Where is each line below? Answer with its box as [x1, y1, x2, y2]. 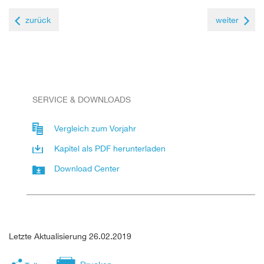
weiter [216, 14, 239, 25]
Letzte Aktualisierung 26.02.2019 [9, 230, 131, 241]
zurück [25, 14, 51, 25]
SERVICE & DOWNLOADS [32, 94, 131, 104]
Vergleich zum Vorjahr [54, 123, 136, 133]
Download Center [54, 163, 120, 173]
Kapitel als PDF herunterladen [54, 143, 166, 153]
